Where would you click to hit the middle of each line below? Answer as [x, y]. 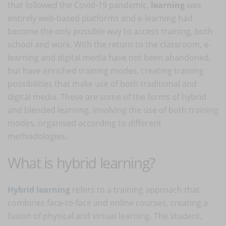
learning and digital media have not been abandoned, [109, 57]
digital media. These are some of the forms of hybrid [107, 97]
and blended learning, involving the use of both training [113, 110]
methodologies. [38, 136]
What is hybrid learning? [81, 162]
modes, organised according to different [84, 123]
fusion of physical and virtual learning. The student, [105, 216]
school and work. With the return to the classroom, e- [109, 44]
